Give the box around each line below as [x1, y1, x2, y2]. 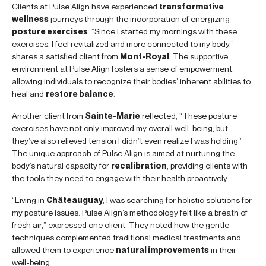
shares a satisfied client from [12, 51, 120, 62]
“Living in [12, 195, 46, 205]
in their [209, 245, 236, 255]
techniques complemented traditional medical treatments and [12, 232, 241, 243]
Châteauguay [46, 195, 103, 205]
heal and [12, 88, 46, 99]
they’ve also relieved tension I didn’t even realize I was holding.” [12, 135, 243, 146]
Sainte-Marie [85, 110, 140, 121]
